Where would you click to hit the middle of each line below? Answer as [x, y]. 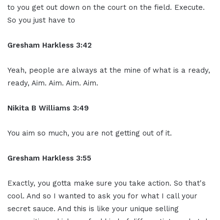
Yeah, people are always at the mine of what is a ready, [109, 70]
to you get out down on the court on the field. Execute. [106, 7]
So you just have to [41, 20]
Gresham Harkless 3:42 [50, 45]
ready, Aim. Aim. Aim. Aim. [53, 83]
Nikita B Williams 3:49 [48, 108]
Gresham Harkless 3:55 [49, 158]
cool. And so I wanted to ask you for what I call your [102, 196]
